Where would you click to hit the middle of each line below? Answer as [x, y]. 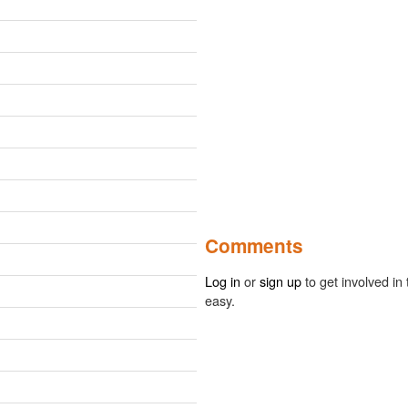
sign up [280, 281]
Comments [254, 245]
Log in [223, 281]
